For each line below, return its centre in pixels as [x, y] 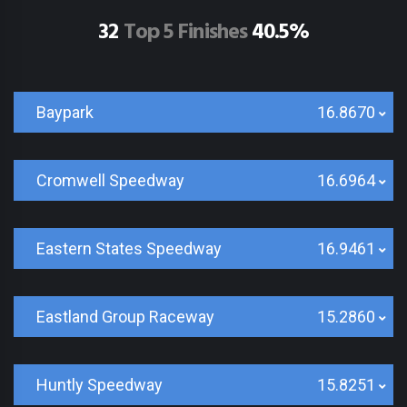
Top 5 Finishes [185, 33]
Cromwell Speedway [110, 180]
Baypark [65, 112]
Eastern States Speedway [129, 248]
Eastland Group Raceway [125, 317]
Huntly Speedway [99, 385]
